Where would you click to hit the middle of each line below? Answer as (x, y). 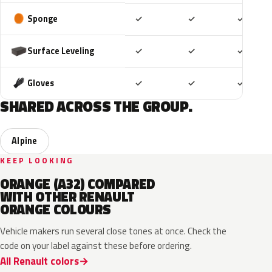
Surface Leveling (61, 51)
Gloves (41, 83)
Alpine (25, 141)
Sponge (42, 19)
